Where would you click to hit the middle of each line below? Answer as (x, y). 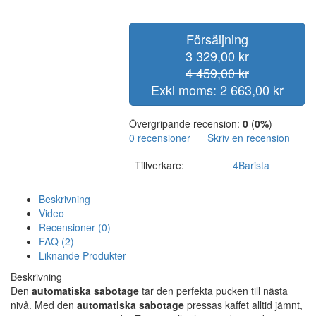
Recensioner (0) (75, 227)
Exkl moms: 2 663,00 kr (217, 89)
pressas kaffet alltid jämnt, (243, 304)
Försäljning (217, 38)
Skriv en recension (247, 137)
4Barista (251, 165)
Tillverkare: (159, 165)
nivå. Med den (44, 304)
